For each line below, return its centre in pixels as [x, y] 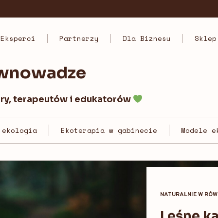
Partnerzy [79, 38]
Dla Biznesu [146, 38]
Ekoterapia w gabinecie [109, 130]
